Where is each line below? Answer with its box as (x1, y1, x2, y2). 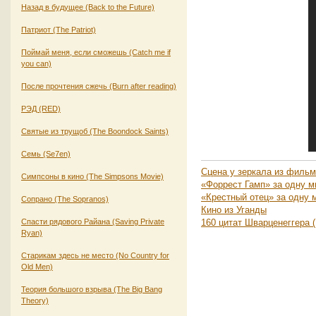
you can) (21, 59, 51, 68)
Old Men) (21, 262, 53, 271)
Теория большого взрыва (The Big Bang (21, 284, 162, 293)
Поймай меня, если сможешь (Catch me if (21, 47, 171, 56)
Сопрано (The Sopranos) (21, 194, 109, 203)
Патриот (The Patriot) (21, 25, 96, 34)
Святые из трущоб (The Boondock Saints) (21, 126, 169, 135)
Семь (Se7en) (21, 149, 71, 158)
